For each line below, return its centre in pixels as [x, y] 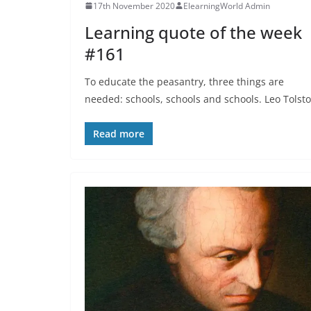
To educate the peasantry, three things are [184, 81]
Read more [119, 133]
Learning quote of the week [193, 32]
